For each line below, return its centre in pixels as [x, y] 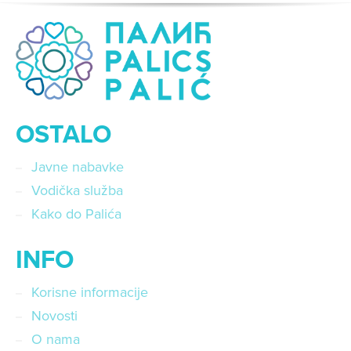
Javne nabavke [78, 167]
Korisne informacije [90, 293]
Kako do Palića [76, 214]
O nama [56, 340]
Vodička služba [77, 191]
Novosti [54, 316]
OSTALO [63, 136]
